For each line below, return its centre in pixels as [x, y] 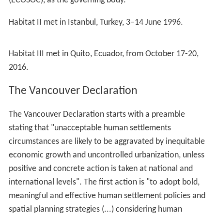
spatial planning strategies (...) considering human [95, 209]
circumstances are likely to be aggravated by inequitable [107, 141]
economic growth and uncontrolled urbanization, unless [106, 155]
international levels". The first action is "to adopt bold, [104, 182]
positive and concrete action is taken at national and [101, 169]
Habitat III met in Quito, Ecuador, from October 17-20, [103, 54]
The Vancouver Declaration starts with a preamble [97, 114]
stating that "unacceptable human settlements [90, 128]
